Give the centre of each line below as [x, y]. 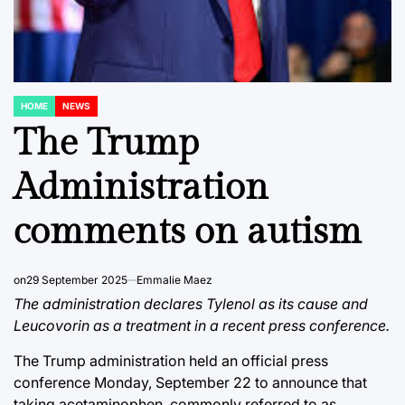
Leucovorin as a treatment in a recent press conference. [202, 325]
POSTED [31, 111]
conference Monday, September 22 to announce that [190, 382]
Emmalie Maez [174, 280]
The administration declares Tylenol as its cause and [191, 304]
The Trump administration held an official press [171, 361]
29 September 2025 [77, 280]
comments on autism [188, 232]
